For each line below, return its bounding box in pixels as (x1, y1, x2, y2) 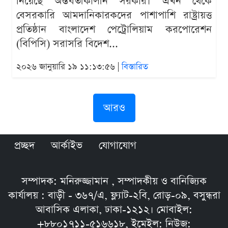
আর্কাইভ (51, 138, 82, 153)
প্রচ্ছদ (14, 138, 35, 153)
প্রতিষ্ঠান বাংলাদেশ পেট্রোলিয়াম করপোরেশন (16, 22, 212, 37)
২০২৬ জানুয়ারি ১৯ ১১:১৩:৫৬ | (16, 61, 122, 73)
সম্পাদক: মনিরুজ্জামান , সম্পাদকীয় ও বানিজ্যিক (21, 174, 207, 189)
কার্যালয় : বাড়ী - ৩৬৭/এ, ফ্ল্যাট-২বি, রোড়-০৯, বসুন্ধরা (8, 188, 220, 203)
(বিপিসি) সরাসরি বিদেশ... (16, 37, 118, 51)
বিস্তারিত (122, 61, 148, 73)
